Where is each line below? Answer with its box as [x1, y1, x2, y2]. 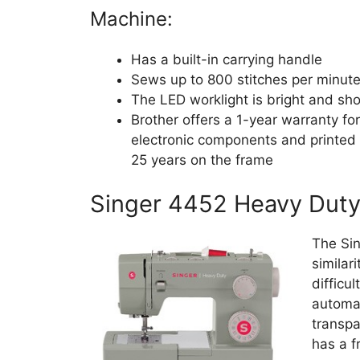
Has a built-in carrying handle [131, 51, 322, 67]
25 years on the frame [131, 151, 273, 168]
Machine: [90, 6, 173, 31]
